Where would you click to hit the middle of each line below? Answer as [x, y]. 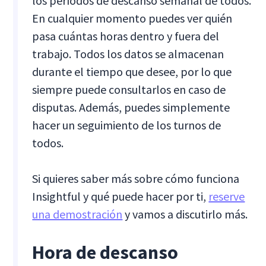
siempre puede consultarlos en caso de [129, 89]
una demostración [77, 214]
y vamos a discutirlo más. [185, 214]
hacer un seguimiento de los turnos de [127, 125]
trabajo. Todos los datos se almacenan [128, 53]
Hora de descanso [105, 252]
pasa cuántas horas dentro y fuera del [126, 36]
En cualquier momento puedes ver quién [132, 18]
